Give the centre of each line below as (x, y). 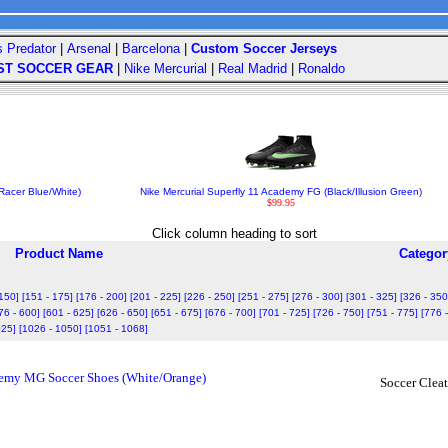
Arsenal (89, 48)
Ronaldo (321, 68)
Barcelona (151, 48)
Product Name (58, 253)
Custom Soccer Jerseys (264, 48)
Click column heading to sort (234, 233)
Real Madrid (252, 68)
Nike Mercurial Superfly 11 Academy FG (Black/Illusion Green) (280, 191)
